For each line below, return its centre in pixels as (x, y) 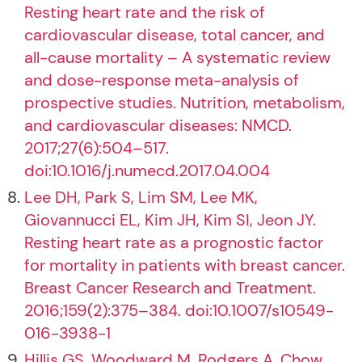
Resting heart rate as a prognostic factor (174, 242)
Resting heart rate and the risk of (145, 12)
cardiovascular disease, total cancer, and (175, 35)
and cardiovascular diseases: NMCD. (158, 125)
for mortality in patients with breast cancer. (185, 265)
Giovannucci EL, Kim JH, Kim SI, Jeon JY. (170, 220)
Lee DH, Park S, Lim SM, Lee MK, (141, 197)
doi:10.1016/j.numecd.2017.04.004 (147, 170)
